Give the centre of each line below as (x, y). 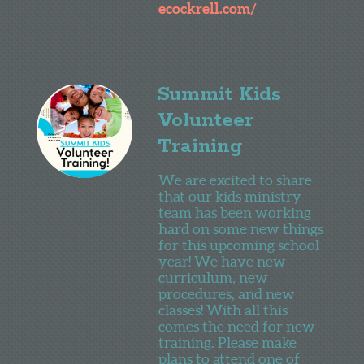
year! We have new (223, 261)
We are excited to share (236, 180)
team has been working (235, 212)
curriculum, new (214, 277)
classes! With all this (223, 310)
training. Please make (228, 342)
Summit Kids (219, 94)
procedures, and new (227, 293)
